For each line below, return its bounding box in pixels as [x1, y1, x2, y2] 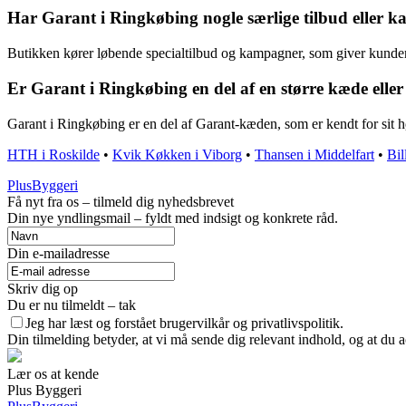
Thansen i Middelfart [255, 146, 374, 162]
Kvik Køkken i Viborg [112, 146, 242, 162]
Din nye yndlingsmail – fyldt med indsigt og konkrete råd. [7, 209, 338, 226]
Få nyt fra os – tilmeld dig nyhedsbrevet [7, 193, 234, 209]
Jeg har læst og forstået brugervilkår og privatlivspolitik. [25, 314, 343, 331]
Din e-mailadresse [7, 245, 110, 261]
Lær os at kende [7, 365, 99, 382]
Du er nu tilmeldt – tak [7, 296, 136, 313]
